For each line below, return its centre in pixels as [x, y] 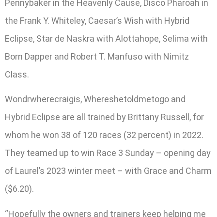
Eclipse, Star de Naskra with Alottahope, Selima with [106, 38]
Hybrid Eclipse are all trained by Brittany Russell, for [104, 117]
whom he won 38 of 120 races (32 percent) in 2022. [104, 135]
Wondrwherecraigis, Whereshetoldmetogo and [95, 99]
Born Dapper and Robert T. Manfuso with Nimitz [97, 56]
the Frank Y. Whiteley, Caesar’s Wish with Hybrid [97, 20]
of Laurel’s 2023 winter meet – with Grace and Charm [108, 171]
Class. [17, 74]
